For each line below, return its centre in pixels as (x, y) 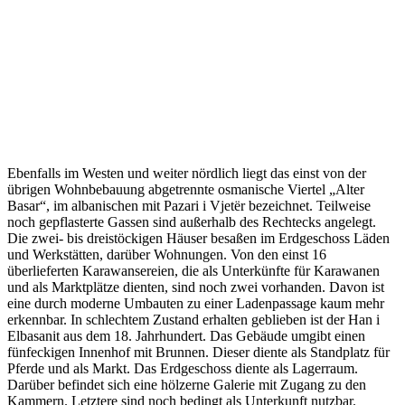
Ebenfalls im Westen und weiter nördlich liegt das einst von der (187, 173)
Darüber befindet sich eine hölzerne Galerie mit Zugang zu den (187, 384)
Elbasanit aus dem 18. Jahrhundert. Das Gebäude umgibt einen (186, 335)
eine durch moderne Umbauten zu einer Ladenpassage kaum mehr (196, 303)
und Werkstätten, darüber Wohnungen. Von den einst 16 (167, 254)
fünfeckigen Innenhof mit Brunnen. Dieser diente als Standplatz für (198, 352)
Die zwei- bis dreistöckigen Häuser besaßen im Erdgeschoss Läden (198, 238)
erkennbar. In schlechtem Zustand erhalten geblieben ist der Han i (193, 319)
